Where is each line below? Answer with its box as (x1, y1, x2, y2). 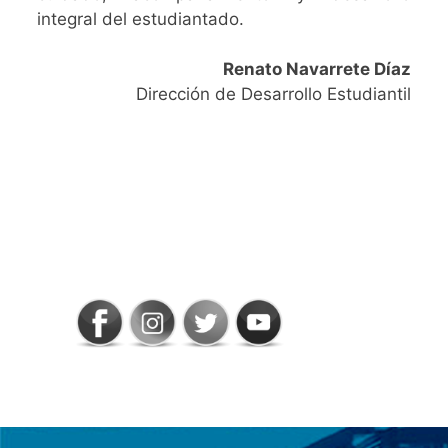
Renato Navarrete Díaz (222, 58, 411, 79)
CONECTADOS (74, 258, 282, 294)
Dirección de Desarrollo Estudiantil (135, 83, 411, 104)
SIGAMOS (74, 224, 203, 260)
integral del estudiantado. (37, 8, 245, 29)
